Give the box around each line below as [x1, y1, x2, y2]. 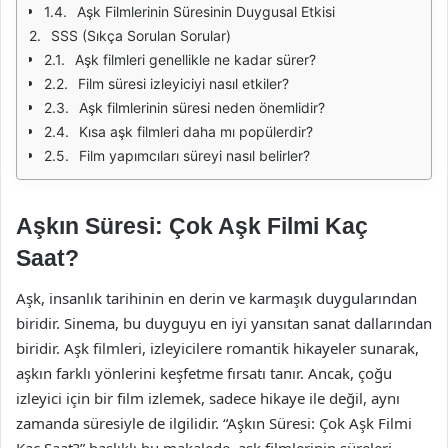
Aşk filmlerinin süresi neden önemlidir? [79, 99, 325, 116]
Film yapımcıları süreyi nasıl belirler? [79, 147, 310, 164]
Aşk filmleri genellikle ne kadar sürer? [75, 51, 316, 68]
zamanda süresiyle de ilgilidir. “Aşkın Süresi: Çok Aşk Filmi [16, 412, 412, 433]
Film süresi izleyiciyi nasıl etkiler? [78, 75, 289, 92]
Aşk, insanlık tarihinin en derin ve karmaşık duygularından [16, 287, 417, 308]
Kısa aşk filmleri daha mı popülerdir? [79, 123, 313, 140]
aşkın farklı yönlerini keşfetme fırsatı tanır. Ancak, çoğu [16, 362, 392, 383]
